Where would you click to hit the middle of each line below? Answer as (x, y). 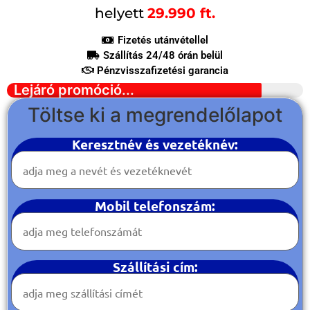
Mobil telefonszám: (155, 206)
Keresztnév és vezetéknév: (155, 145)
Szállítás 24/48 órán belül (163, 56)
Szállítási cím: (155, 267)
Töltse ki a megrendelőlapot (155, 115)
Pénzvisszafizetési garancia (163, 71)
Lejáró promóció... (74, 90)
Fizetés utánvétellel (163, 40)
